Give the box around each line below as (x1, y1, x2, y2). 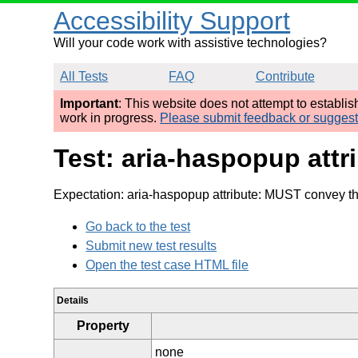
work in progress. (60, 111, 161, 125)
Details (57, 294, 89, 306)
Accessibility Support (54, 6, 291, 35)
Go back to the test (86, 219, 191, 233)
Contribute (255, 70, 315, 83)
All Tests (60, 70, 109, 83)
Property (76, 318, 129, 332)
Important (60, 97, 119, 110)
